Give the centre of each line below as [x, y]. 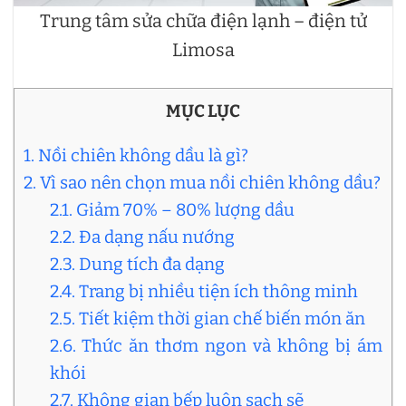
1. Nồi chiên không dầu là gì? [136, 155]
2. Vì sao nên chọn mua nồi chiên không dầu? [202, 182]
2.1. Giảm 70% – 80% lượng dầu [172, 209]
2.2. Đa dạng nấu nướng [142, 237]
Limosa [203, 49]
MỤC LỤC [203, 111]
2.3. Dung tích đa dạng [137, 264]
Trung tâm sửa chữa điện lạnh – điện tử [203, 20]
